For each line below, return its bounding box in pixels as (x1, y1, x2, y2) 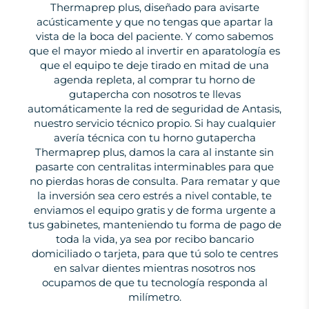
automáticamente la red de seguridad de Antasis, (28, 102, 281, 115)
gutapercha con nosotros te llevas (68, 88, 241, 101)
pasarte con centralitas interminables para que (35, 160, 274, 173)
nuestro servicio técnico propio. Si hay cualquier (33, 117, 276, 130)
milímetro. (128, 290, 181, 303)
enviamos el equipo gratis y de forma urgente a (33, 203, 276, 217)
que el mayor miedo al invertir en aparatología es (29, 44, 280, 57)
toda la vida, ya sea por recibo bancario (55, 232, 254, 246)
